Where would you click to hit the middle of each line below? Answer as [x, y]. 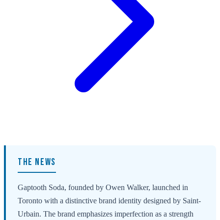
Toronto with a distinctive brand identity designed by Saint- [109, 201]
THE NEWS [37, 162]
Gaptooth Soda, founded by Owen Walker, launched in [103, 188]
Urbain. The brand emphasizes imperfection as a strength [106, 214]
